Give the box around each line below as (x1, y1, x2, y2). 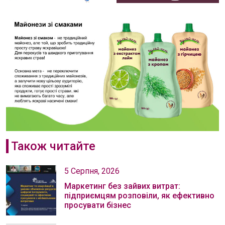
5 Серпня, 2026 (64, 166, 120, 176)
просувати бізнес (64, 200, 131, 210)
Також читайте (11, 139, 95, 153)
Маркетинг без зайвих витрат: (64, 181, 180, 191)
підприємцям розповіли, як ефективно (64, 190, 214, 200)
